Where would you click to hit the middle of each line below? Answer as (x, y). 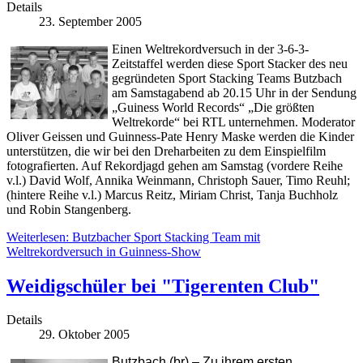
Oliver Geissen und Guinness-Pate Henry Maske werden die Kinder (180, 136)
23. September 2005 (90, 21)
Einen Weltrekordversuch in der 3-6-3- (210, 49)
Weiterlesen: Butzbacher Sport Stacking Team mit (133, 237)
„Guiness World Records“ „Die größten (213, 107)
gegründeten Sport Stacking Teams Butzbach (227, 78)
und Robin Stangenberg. (69, 209)
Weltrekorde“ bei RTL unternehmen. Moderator (233, 122)
